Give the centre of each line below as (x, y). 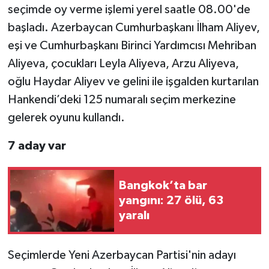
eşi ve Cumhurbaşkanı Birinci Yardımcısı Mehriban (132, 46)
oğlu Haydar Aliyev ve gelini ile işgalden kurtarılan (133, 82)
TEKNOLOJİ (60, 28)
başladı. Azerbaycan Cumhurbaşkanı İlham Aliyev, (134, 28)
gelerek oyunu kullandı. (66, 118)
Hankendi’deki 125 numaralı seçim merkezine (122, 100)
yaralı (134, 215)
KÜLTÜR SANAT (70, 89)
